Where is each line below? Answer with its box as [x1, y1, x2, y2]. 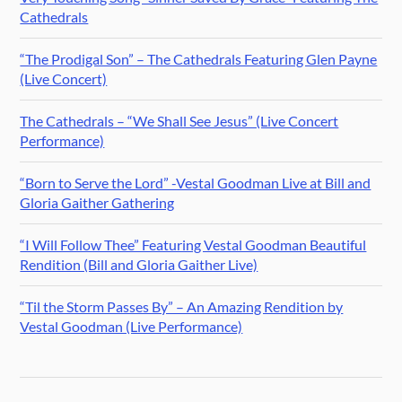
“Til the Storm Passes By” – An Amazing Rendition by [20, 298, 344, 316]
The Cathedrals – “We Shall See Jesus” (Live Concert [20, 112, 339, 130]
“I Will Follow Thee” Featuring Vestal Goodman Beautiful [20, 236, 367, 254]
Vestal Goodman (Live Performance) [20, 318, 243, 336]
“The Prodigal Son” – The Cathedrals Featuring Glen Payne [20, 50, 378, 68]
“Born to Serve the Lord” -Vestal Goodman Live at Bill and [20, 174, 371, 192]
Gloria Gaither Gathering [20, 194, 175, 212]
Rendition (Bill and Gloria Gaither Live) [20, 256, 258, 274]
